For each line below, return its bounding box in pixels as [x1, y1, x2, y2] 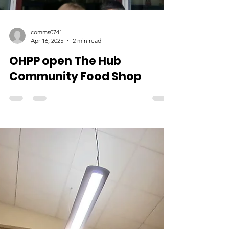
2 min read [73, 184, 101, 192]
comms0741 [31, 175, 62, 183]
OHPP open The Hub [9, 200, 121, 216]
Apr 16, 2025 [31, 184, 63, 192]
